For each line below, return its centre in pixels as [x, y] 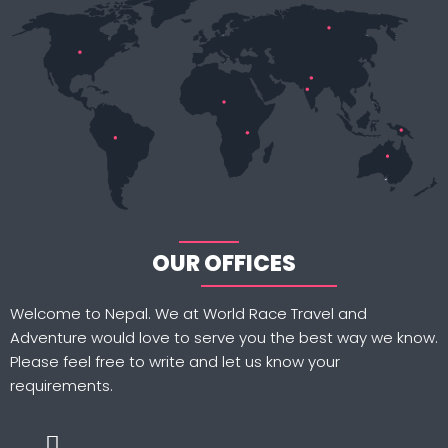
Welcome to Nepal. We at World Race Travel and [188, 314]
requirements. [61, 386]
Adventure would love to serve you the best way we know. [224, 338]
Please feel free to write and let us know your [175, 362]
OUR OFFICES [224, 264]
